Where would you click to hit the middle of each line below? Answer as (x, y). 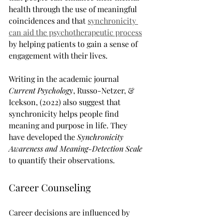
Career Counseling (50, 187)
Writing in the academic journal (65, 79)
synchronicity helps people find (65, 114)
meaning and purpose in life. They (69, 125)
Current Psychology (41, 90)
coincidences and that (48, 21)
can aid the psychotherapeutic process (75, 32)
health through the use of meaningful (74, 9)
